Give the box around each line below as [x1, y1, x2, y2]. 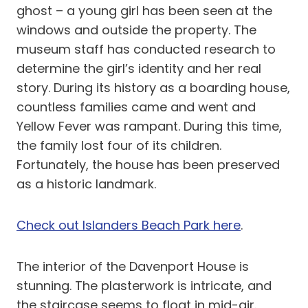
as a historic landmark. [16, 175, 156, 192]
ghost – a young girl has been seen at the [16, 2, 272, 19]
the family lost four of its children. [16, 137, 221, 154]
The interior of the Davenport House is [16, 258, 249, 275]
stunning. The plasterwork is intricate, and [16, 277, 272, 294]
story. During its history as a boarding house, [16, 79, 290, 96]
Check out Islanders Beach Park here [16, 217, 241, 234]
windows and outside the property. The [16, 21, 256, 38]
